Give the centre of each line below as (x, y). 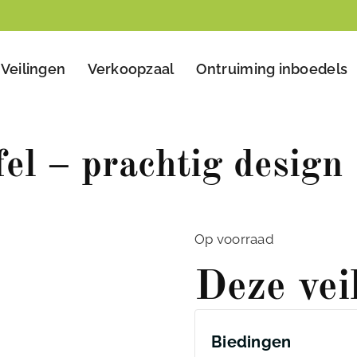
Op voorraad (234, 239)
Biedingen (251, 342)
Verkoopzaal (131, 69)
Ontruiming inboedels (272, 69)
